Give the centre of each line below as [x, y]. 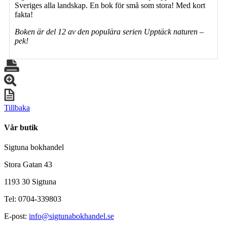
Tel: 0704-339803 [33, 199]
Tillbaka [17, 107]
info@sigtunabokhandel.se [71, 216]
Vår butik [21, 128]
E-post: [16, 216]
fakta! [24, 14]
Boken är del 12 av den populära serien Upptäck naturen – [109, 31]
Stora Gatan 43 [28, 165]
